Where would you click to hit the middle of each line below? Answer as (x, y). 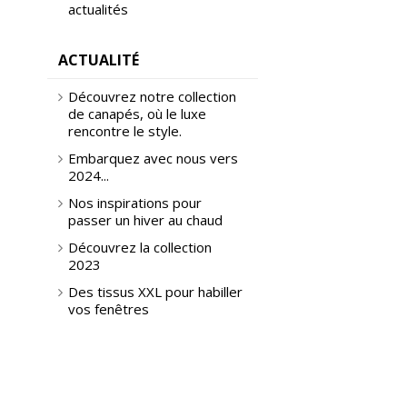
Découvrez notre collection (152, 96)
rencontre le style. (125, 131)
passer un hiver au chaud (145, 220)
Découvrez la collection (140, 247)
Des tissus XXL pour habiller (155, 292)
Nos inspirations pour (135, 203)
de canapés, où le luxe (137, 114)
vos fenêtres (109, 309)
